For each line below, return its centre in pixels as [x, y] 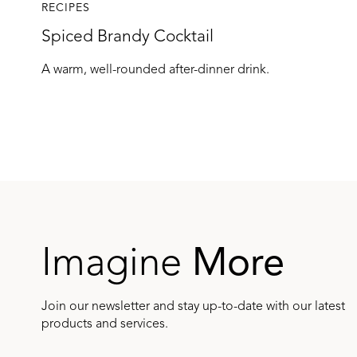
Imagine [117, 265]
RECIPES [66, 8]
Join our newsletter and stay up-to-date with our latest [193, 307]
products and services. [105, 324]
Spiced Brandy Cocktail [127, 37]
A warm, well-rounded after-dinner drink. [155, 70]
